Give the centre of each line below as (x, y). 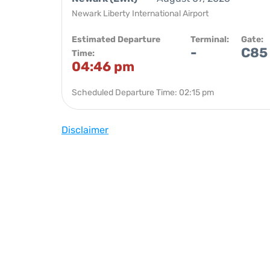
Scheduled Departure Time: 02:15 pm (143, 93)
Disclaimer (85, 130)
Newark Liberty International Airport (140, 14)
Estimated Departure (116, 39)
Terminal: (210, 39)
